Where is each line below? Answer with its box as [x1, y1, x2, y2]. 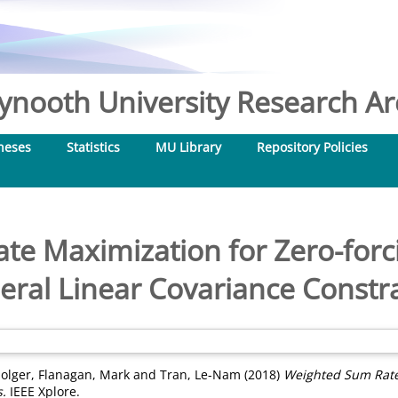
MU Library [155, 139, 221, 155]
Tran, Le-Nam [160, 366, 241, 383]
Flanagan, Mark [38, 366, 130, 383]
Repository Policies [257, 139, 368, 155]
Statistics [67, 139, 120, 155]
